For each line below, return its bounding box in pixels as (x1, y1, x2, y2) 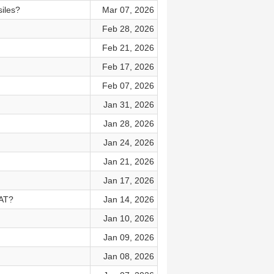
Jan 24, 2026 (103, 138, 154, 147)
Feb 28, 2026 (102, 24, 154, 34)
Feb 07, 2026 (102, 81, 154, 91)
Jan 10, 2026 (103, 213, 154, 223)
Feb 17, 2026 (102, 62, 154, 72)
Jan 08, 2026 (103, 251, 154, 261)
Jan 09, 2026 (103, 232, 154, 242)
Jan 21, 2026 (103, 157, 154, 166)
